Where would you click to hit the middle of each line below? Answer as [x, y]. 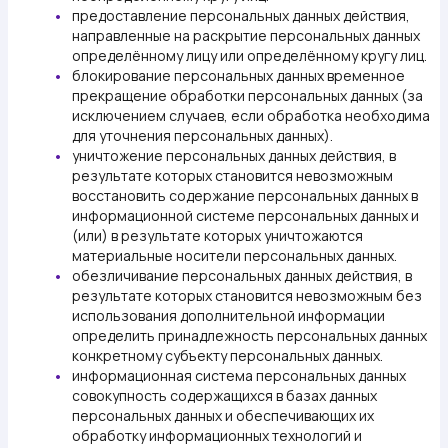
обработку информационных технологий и [217, 435]
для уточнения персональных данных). [202, 135]
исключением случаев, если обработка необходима [251, 115]
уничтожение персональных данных [194, 155]
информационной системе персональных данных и [245, 215]
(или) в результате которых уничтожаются [217, 235]
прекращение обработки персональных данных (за [247, 95]
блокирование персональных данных [198, 75]
